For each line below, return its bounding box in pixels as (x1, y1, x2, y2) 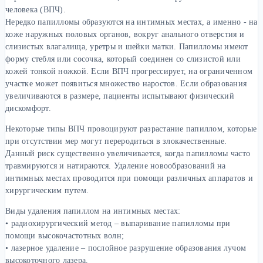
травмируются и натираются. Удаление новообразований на (5, 161, 226, 170)
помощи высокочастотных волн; (5, 231, 124, 240)
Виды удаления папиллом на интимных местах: (5, 206, 181, 215)
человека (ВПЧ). (5, 5, 66, 14)
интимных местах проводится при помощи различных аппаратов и (5, 173, 253, 183)
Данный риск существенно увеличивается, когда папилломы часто (5, 149, 251, 158)
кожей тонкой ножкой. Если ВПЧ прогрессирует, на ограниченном (5, 66, 253, 76)
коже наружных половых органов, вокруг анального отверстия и (5, 29, 244, 39)
